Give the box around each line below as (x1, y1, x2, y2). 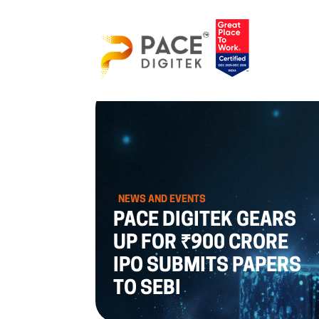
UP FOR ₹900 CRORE (113, 234, 289, 253)
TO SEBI (113, 279, 182, 299)
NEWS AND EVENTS (118, 194, 206, 204)
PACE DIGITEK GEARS (113, 211, 297, 231)
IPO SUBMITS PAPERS (113, 256, 302, 276)
